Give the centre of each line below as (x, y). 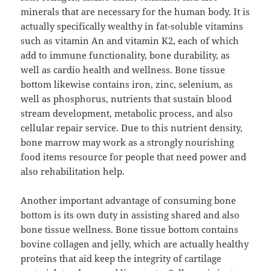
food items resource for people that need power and (134, 157)
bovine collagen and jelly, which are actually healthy (135, 244)
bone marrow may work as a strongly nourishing (128, 142)
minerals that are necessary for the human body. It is (135, 12)
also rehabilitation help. (73, 171)
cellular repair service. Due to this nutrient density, (132, 128)
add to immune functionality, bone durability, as (126, 55)
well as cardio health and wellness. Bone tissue (123, 70)
